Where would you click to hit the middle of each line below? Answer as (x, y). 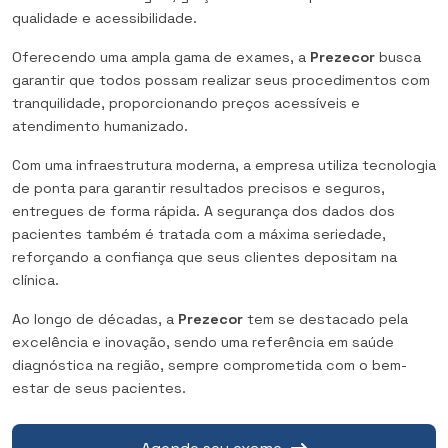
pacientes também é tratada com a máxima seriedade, (199, 233)
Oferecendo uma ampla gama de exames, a (161, 56)
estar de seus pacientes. (99, 387)
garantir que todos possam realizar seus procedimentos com (221, 79)
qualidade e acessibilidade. (104, 17)
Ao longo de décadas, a (95, 318)
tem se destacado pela (325, 318)
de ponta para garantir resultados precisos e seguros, (198, 187)
